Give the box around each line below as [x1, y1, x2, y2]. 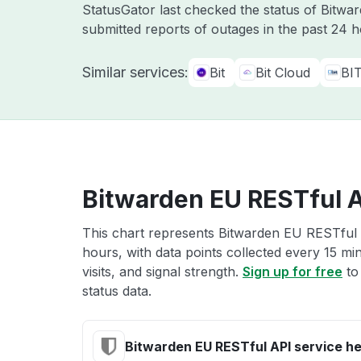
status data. [82, 283, 151, 299]
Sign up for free [243, 263, 342, 280]
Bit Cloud [255, 64, 310, 81]
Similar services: [82, 64, 189, 81]
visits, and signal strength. [82, 263, 243, 280]
